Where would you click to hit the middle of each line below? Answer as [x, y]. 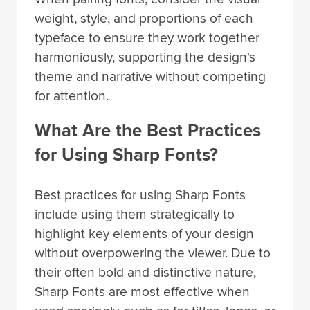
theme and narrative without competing [150, 76]
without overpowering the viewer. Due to [153, 253]
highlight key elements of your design [144, 234]
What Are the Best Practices [148, 131]
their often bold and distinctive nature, [145, 272]
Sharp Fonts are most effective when [142, 292]
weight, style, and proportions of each [144, 18]
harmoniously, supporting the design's [145, 57]
